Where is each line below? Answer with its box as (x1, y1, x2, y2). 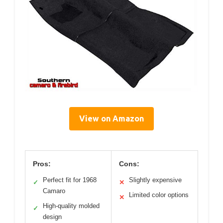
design (43, 213, 62, 221)
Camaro (43, 187, 65, 195)
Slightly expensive (129, 176, 182, 184)
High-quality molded (43, 202, 100, 210)
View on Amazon (79, 114, 144, 123)
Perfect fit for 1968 (43, 176, 97, 184)
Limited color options (129, 191, 189, 199)
